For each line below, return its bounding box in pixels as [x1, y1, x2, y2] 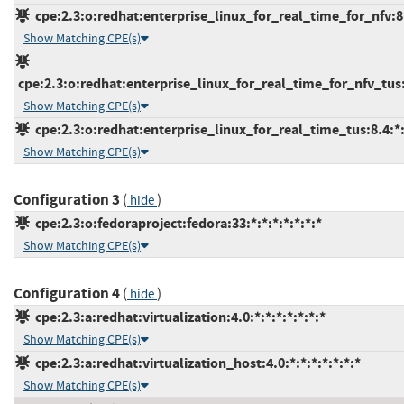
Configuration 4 [14, 283, 120, 305]
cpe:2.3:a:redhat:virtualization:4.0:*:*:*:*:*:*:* [30, 308, 326, 327]
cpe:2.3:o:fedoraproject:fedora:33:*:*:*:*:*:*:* [30, 214, 322, 234]
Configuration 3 [14, 189, 120, 211]
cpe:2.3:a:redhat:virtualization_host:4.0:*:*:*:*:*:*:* [30, 353, 361, 373]
